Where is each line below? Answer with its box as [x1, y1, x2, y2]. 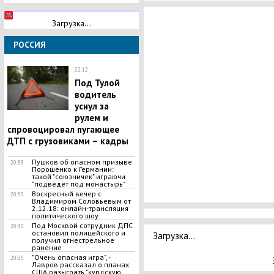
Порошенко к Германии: [31, 165, 114, 174]
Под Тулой [74, 77, 120, 89]
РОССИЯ [13, 39, 46, 50]
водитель [74, 89, 116, 100]
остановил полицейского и [31, 228, 125, 237]
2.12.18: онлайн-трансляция [31, 204, 128, 213]
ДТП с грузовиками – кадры [7, 135, 128, 147]
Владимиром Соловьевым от [31, 196, 131, 206]
